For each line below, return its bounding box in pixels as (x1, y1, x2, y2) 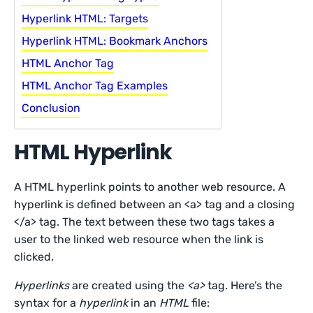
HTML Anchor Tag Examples (22, 79, 168, 92)
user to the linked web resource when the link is (14, 233, 264, 246)
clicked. (14, 250, 54, 263)
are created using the (69, 279, 188, 292)
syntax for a (14, 296, 80, 310)
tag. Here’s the (205, 279, 283, 292)
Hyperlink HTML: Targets (22, 12, 148, 25)
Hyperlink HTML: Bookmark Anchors (22, 34, 208, 48)
